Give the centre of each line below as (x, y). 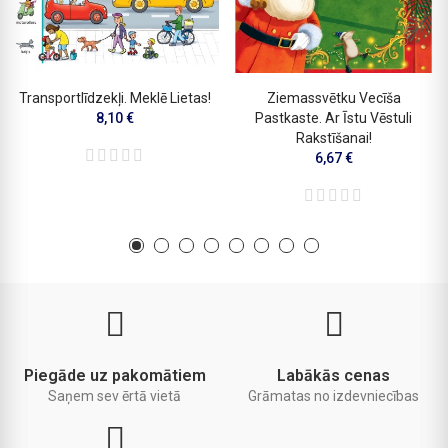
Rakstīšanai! (333, 138)
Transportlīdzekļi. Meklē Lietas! (114, 98)
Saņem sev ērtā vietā (114, 396)
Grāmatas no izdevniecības (333, 396)
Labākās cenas (333, 376)
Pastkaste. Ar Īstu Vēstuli (333, 118)
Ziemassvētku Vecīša (333, 98)
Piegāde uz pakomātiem (114, 376)
